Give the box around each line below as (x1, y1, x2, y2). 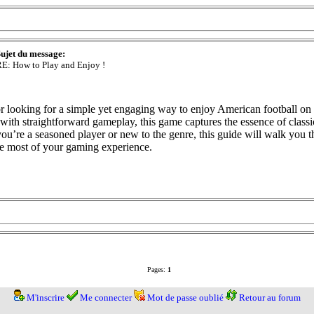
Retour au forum (238, 292, 301, 303)
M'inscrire (26, 292, 64, 303)
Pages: (147, 266, 165, 274)
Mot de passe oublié (146, 292, 224, 303)
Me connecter (79, 292, 132, 303)
